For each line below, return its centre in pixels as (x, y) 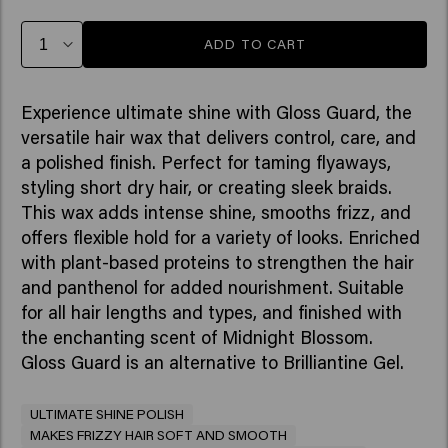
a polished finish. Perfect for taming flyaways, (205, 162)
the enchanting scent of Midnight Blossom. (196, 337)
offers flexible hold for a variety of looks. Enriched (220, 237)
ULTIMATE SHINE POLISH (106, 413)
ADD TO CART (255, 43)
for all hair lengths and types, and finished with (211, 312)
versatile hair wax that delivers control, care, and (218, 137)
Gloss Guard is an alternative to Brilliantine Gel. (212, 362)
